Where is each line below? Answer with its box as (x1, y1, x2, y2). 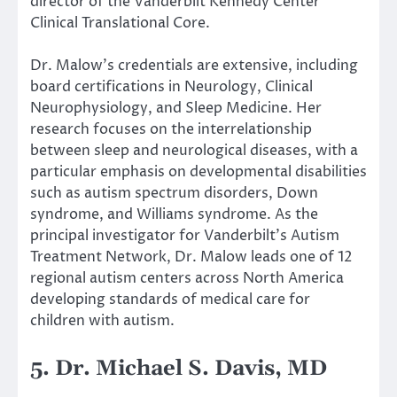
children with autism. (30, 311, 175, 331)
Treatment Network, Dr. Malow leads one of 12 (30, 247, 353, 268)
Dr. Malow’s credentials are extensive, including (30, 56, 358, 76)
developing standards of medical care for (30, 290, 310, 310)
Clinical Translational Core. (30, 12, 210, 33)
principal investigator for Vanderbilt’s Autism (30, 226, 339, 246)
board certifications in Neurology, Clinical (30, 77, 313, 97)
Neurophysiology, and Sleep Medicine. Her (30, 98, 322, 119)
